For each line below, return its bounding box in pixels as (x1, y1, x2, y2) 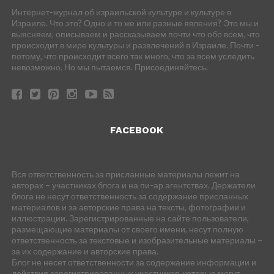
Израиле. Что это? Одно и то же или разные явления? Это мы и (11, 17, 259, 28)
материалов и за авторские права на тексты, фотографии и (11, 201, 246, 212)
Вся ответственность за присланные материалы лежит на (11, 168, 240, 179)
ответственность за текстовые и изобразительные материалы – (11, 234, 262, 245)
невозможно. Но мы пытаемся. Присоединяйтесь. (11, 61, 208, 72)
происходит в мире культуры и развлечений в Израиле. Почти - (11, 39, 259, 50)
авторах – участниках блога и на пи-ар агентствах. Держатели (11, 179, 256, 190)
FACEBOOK (110, 124, 164, 136)
